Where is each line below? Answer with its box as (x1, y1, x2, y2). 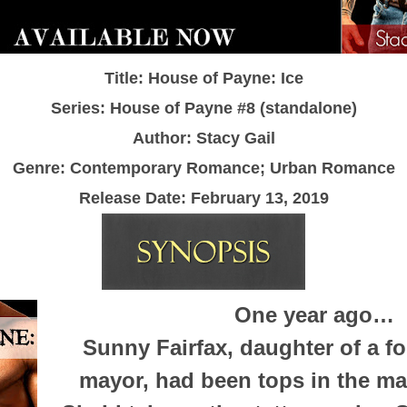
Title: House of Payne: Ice (104, 68, 303, 87)
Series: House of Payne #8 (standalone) (50, 98, 357, 117)
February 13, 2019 (185, 188, 329, 207)
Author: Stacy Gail (132, 128, 275, 147)
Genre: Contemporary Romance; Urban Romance (12, 158, 395, 177)
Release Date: (78, 188, 186, 207)
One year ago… (233, 302, 394, 327)
